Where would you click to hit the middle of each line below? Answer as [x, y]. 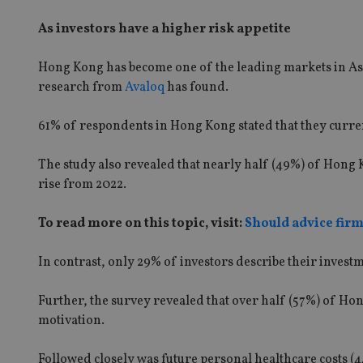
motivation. [71, 320]
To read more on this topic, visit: [141, 223]
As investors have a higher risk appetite [164, 29]
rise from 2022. [82, 184]
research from [81, 87]
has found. [196, 87]
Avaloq [145, 87]
